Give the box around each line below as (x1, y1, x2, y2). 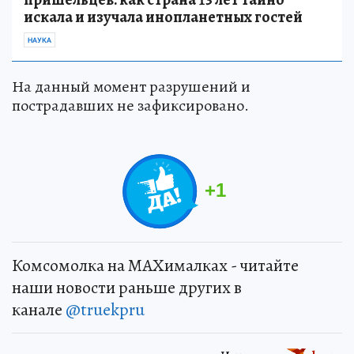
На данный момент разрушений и (12, 75, 250, 97)
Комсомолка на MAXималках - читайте (12, 253, 299, 277)
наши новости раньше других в (12, 275, 242, 299)
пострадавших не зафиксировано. (12, 94, 249, 116)
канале (12, 297, 66, 322)
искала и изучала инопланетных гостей (24, 6, 303, 28)
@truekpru (66, 297, 145, 322)
